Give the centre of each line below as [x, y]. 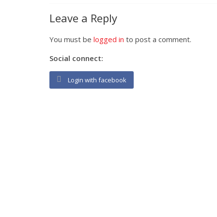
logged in [109, 39]
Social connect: [76, 58]
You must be [71, 39]
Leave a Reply [83, 18]
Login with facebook [97, 80]
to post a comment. [158, 39]
